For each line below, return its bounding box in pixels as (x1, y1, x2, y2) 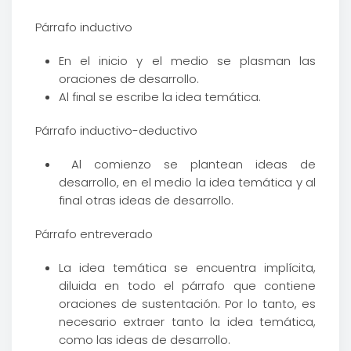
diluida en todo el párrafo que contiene (59, 277, 316, 294)
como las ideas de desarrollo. (59, 331, 230, 348)
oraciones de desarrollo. (59, 71, 199, 87)
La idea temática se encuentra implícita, (59, 259, 316, 276)
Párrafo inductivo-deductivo (35, 122, 197, 139)
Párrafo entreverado (35, 226, 153, 242)
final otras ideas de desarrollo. (59, 192, 233, 208)
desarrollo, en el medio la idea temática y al (59, 174, 316, 190)
